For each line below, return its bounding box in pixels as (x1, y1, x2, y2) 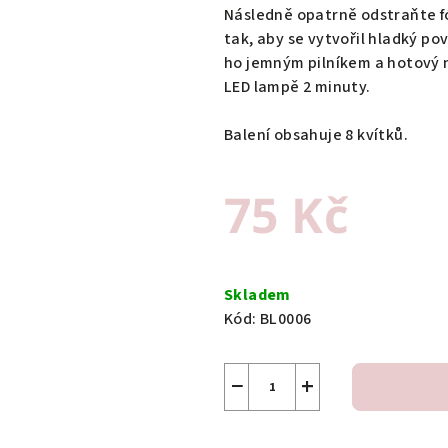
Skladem (224, 284, 291, 307)
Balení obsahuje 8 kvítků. (224, 124, 408, 147)
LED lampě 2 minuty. (224, 76, 371, 99)
